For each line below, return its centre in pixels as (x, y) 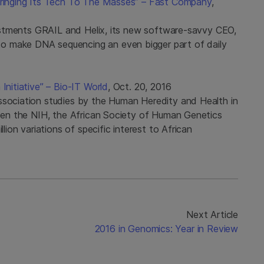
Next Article (212, 214)
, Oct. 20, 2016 (139, 86)
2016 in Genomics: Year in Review (166, 228)
